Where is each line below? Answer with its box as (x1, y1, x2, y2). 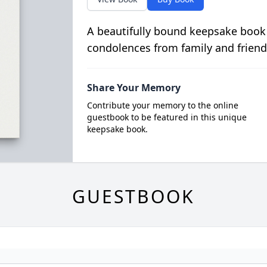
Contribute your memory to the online (86, 100, 238, 111)
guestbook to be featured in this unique (86, 111, 247, 123)
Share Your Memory (86, 81, 181, 94)
